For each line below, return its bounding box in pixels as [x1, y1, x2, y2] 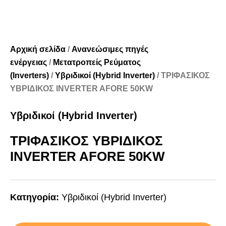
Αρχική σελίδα [10, 45, 66, 54]
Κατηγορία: [10, 192, 62, 202]
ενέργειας [10, 58, 47, 67]
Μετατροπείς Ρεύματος [53, 58, 141, 67]
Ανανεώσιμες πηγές [72, 45, 148, 54]
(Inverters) [10, 71, 49, 80]
